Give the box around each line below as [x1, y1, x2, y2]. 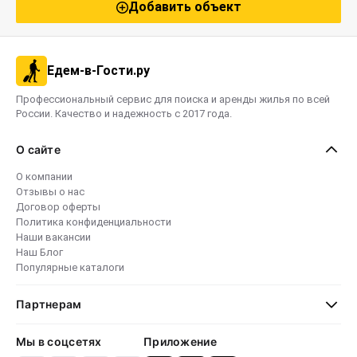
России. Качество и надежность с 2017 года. [16, 108, 232, 120]
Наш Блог [16, 246, 63, 258]
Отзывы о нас [16, 186, 84, 198]
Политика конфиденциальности [16, 216, 171, 228]
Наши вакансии [16, 231, 91, 243]
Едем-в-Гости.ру [47, 63, 150, 78]
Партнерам [16, 297, 82, 311]
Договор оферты [16, 201, 100, 213]
